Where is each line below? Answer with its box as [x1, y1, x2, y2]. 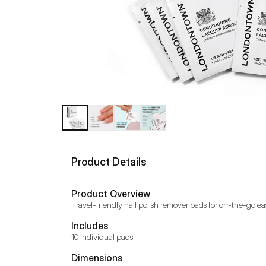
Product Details [71, 156, 147, 168]
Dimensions [71, 252, 122, 264]
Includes [71, 220, 108, 232]
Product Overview [71, 188, 150, 199]
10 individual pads [71, 232, 133, 242]
